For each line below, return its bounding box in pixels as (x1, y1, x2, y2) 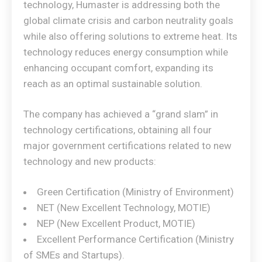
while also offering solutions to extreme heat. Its (23, 30, 237, 42)
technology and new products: (23, 156, 156, 167)
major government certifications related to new (23, 140, 232, 151)
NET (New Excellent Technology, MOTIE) (37, 202, 211, 213)
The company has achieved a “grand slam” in (23, 108, 218, 120)
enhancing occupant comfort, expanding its (23, 62, 213, 74)
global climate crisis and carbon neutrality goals (23, 15, 233, 26)
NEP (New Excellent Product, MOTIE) (37, 218, 195, 229)
